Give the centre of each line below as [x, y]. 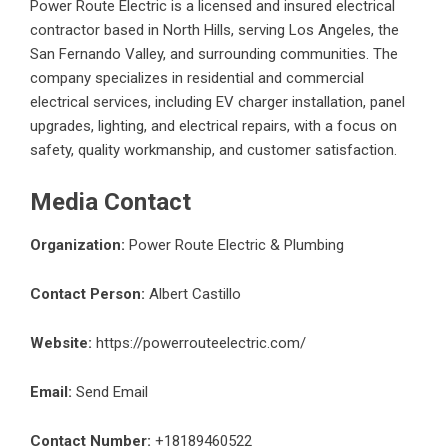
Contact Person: [87, 294]
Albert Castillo [193, 294]
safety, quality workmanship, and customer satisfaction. [213, 150]
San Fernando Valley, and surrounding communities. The [214, 54]
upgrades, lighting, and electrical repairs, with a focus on [213, 126]
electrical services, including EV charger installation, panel [217, 102]
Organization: [77, 245]
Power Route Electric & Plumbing [234, 245]
